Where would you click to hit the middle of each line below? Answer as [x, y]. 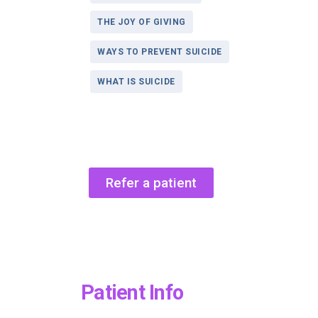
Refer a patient [152, 182]
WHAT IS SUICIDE [136, 81]
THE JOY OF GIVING [142, 22]
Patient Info [132, 292]
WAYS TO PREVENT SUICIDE [160, 51]
